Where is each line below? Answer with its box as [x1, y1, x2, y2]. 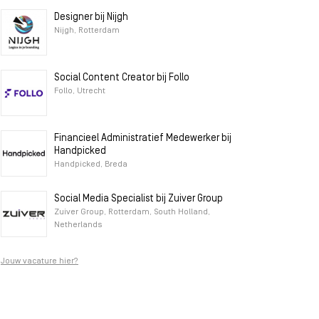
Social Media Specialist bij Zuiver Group [54, 194, 223, 204]
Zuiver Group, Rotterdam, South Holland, [54, 208, 210, 216]
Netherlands [54, 221, 102, 229]
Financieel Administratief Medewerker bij [54, 133, 231, 144]
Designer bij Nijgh [54, 12, 128, 23]
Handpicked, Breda [54, 160, 127, 169]
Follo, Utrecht [54, 87, 105, 95]
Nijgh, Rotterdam [54, 26, 120, 35]
